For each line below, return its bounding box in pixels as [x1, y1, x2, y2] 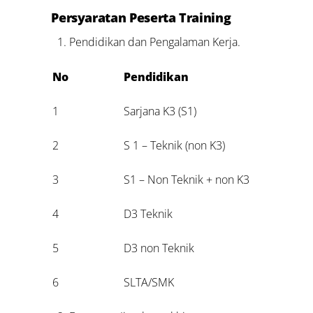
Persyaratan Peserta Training [51, 8, 231, 26]
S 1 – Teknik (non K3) [124, 138, 226, 154]
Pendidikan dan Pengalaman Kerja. [68, 34, 240, 50]
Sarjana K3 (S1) [124, 103, 197, 119]
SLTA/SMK [124, 275, 175, 291]
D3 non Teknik [124, 240, 195, 256]
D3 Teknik [124, 206, 173, 222]
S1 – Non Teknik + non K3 [124, 172, 250, 188]
